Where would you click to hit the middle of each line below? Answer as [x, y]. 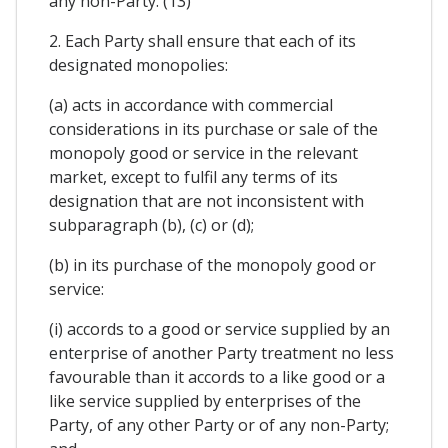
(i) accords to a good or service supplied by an [219, 328]
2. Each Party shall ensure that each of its [202, 40]
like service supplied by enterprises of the [205, 400]
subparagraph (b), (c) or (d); [151, 224]
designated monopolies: [138, 64]
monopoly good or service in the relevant [203, 152]
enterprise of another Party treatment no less [221, 352]
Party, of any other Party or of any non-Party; [219, 424]
